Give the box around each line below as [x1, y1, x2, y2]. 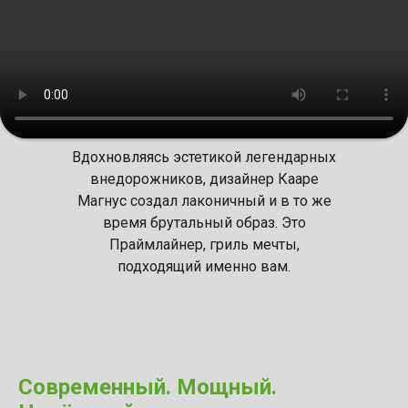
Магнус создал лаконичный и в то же [76, 192, 331, 210]
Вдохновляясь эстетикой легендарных [72, 148, 336, 167]
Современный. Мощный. [18, 374, 277, 401]
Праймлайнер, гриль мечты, [108, 236, 300, 254]
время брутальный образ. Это [102, 214, 306, 232]
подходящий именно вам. [117, 258, 291, 276]
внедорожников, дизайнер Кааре [89, 170, 319, 189]
